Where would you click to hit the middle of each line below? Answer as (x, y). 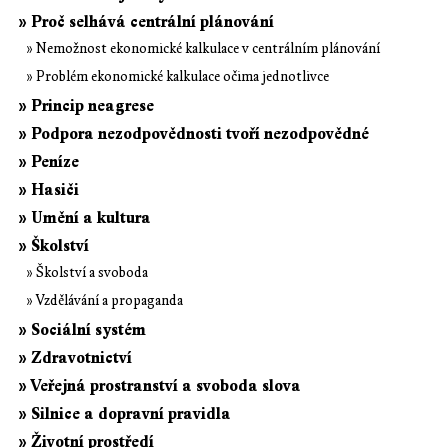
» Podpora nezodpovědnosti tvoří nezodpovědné (193, 133)
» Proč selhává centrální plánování (146, 21)
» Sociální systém (82, 329)
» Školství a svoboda (87, 272)
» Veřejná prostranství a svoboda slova (159, 385)
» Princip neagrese (86, 105)
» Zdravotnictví (75, 357)
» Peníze (48, 161)
